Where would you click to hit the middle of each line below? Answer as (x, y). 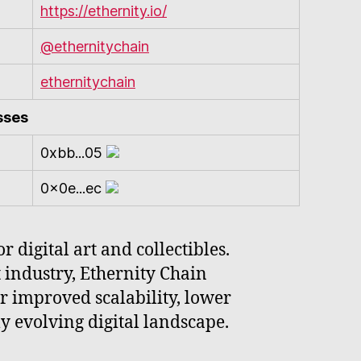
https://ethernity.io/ (104, 10)
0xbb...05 (71, 152)
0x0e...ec (71, 188)
